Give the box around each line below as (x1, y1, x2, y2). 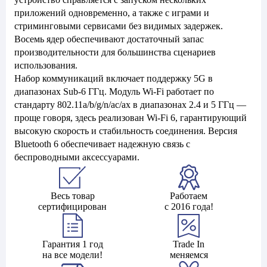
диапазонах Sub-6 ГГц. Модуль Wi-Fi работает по (14, 86, 214, 97)
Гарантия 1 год (42, 239, 103, 249)
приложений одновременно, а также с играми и (14, 8, 209, 18)
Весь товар (50, 191, 95, 201)
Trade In (173, 239, 204, 249)
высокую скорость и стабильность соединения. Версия (14, 126, 237, 136)
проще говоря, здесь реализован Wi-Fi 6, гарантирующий (14, 113, 247, 123)
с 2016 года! (164, 201, 213, 212)
